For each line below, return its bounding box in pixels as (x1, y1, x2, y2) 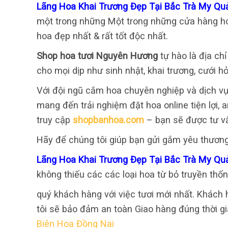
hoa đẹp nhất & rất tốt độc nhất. (37, 31, 168, 42)
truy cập (37, 115, 73, 126)
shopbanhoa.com (73, 115, 144, 126)
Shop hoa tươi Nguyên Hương (37, 50, 158, 62)
